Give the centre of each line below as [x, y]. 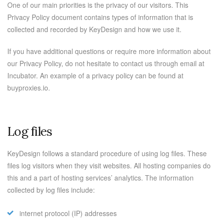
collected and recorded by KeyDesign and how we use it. [94, 29]
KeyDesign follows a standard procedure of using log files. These [107, 153]
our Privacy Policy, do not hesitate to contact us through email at [106, 63]
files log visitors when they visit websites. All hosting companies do [109, 165]
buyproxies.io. [29, 88]
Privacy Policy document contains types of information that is [100, 17]
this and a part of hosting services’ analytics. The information [100, 178]
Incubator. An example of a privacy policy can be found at [95, 75]
